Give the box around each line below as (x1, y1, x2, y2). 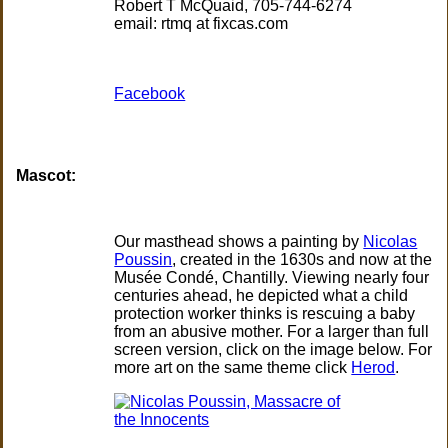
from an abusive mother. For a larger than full (114, 323, 430, 341)
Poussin (114, 251, 173, 269)
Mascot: (16, 167, 77, 185)
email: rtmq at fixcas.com (114, 15, 289, 33)
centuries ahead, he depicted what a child (114, 287, 409, 305)
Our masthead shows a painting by (114, 233, 364, 251)
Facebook (114, 85, 186, 103)
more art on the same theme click (114, 359, 352, 377)
